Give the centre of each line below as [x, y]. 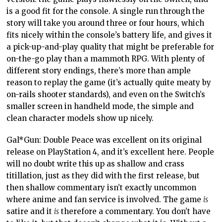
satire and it [30, 211]
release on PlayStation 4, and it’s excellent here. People [111, 152]
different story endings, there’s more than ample [99, 70]
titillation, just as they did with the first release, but [103, 175]
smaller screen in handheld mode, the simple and [100, 106]
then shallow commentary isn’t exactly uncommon [102, 187]
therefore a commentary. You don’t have [135, 211]
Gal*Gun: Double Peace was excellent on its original [104, 140]
